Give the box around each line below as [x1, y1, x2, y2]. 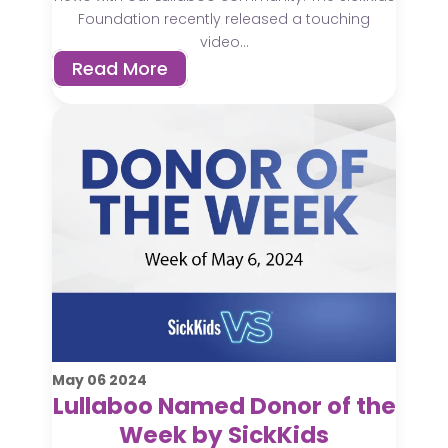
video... [199, 32, 249, 53]
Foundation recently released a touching [78, 9, 370, 30]
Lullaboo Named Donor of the [52, 389, 396, 422]
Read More [72, 56, 169, 82]
